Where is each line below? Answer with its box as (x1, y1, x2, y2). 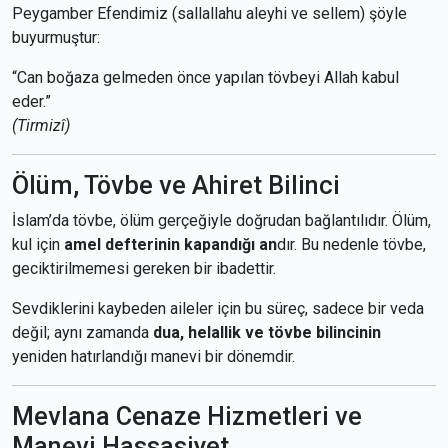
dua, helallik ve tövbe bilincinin (153, 323, 381, 342)
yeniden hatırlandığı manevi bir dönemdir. (12, 347, 295, 366)
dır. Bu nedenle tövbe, (277, 235, 426, 254)
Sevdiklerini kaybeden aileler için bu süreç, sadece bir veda (12, 299, 424, 318)
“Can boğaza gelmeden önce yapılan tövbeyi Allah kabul (12, 68, 399, 87)
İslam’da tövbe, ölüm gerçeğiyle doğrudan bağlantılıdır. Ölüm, (12, 211, 431, 230)
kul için (12, 235, 64, 254)
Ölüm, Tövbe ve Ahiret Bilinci (12, 171, 340, 200)
